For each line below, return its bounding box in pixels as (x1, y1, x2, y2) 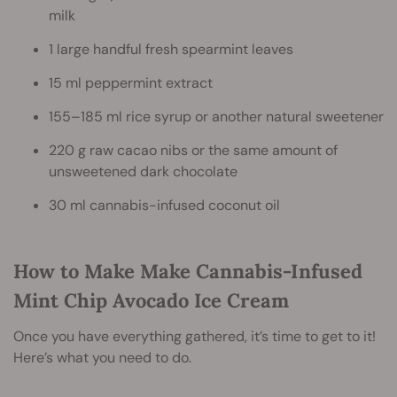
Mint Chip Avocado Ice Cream (13, 287, 289, 313)
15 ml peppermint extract (49, 73, 213, 92)
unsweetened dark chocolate (49, 161, 237, 181)
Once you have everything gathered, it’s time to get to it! (13, 326, 376, 346)
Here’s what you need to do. (13, 347, 191, 367)
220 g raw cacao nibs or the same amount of (49, 140, 338, 160)
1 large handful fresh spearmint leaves (49, 39, 293, 58)
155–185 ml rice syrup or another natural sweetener (49, 106, 384, 126)
